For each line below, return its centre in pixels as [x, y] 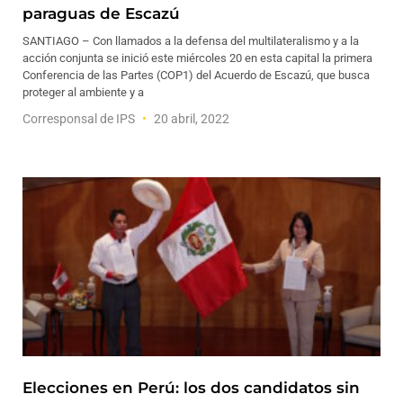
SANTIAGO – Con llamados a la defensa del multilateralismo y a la [191, 41]
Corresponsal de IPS [80, 119]
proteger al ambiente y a [83, 92]
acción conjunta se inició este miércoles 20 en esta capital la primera [197, 58]
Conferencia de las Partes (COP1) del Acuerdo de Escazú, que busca [196, 75]
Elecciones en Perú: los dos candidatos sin [191, 388]
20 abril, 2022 [190, 119]
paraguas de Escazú [101, 13]
